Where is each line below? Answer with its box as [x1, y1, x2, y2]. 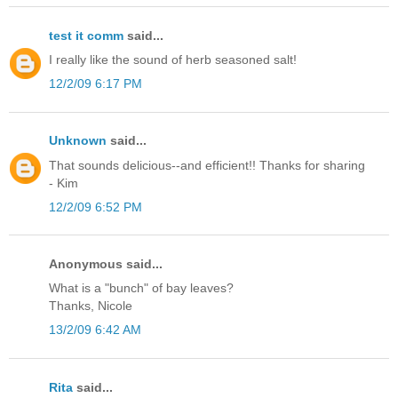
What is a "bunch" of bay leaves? [49, 281, 234, 296]
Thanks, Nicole [49, 298, 132, 314]
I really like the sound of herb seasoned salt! [49, 52, 297, 68]
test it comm [49, 28, 123, 43]
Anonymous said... [49, 257, 163, 272]
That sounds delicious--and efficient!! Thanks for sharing [49, 157, 365, 172]
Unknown [49, 133, 107, 148]
